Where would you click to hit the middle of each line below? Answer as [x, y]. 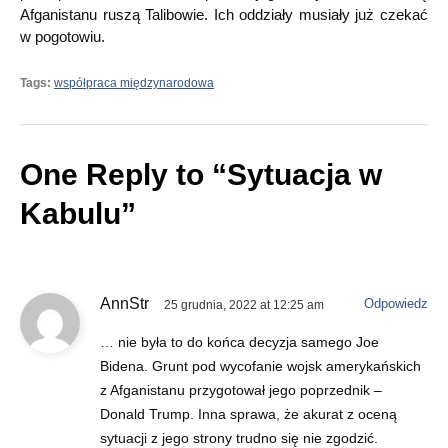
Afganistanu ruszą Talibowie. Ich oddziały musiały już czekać [224, 14]
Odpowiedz [396, 303]
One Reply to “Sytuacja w [201, 174]
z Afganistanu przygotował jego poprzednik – [241, 389]
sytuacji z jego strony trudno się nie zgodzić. [239, 437]
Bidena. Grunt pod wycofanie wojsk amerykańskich [260, 365]
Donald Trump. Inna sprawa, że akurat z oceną [248, 413]
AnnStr [124, 303]
